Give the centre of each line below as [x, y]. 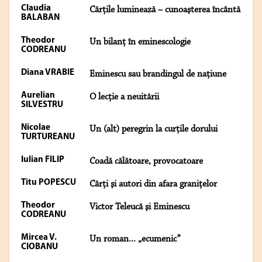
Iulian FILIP [43, 160]
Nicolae [36, 128]
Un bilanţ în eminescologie [140, 42]
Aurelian [38, 96]
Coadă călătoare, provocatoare [146, 162]
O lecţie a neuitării [124, 97]
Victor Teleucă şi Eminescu [139, 207]
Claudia [36, 9]
